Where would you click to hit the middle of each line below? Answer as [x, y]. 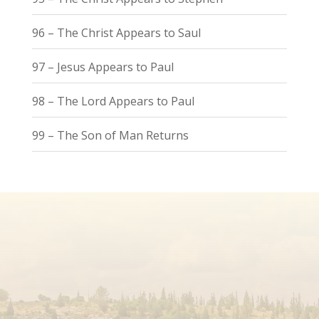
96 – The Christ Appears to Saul [116, 32]
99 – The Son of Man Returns [110, 135]
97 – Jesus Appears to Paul [103, 67]
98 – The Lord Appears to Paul [113, 101]
